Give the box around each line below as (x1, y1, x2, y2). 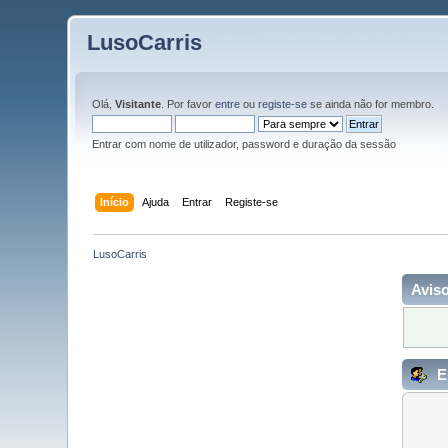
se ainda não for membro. (307, 98, 435, 110)
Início (99, 195, 129, 208)
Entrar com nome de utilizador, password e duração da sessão (92, 138, 397, 150)
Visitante (115, 98, 162, 110)
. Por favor (161, 98, 216, 110)
